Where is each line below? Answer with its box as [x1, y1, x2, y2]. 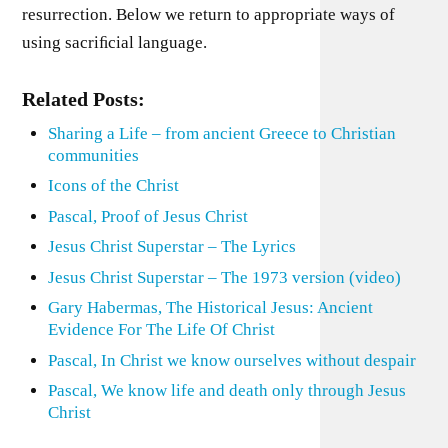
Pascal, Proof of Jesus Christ [47, 206, 248, 226]
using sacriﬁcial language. [22, 32, 208, 52]
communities [47, 145, 139, 165]
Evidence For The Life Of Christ [47, 320, 275, 339]
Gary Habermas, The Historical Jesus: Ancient [47, 298, 373, 317]
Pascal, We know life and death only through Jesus [47, 381, 406, 400]
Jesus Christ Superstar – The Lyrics [47, 237, 296, 256]
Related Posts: [22, 87, 146, 110]
